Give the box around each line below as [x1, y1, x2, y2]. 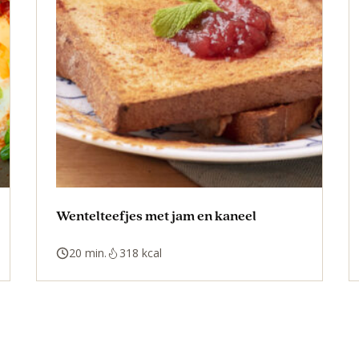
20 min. [68, 244, 107, 260]
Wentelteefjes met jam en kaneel [55, 205, 256, 224]
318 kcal [119, 244, 162, 260]
